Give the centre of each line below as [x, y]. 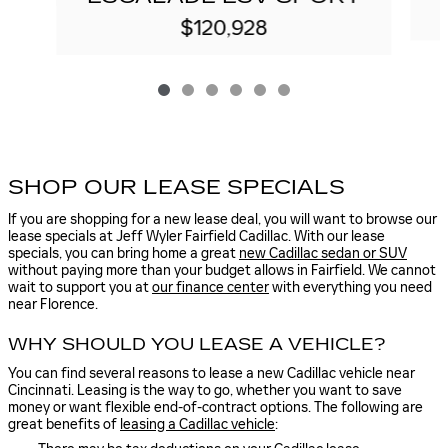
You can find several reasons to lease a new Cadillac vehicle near [211, 373]
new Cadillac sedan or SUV [323, 253]
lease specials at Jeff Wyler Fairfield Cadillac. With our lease [196, 236]
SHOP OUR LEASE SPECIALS [176, 187]
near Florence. [53, 304]
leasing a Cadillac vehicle [197, 424]
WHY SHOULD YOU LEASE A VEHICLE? [197, 344]
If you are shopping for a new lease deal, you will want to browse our [222, 219]
